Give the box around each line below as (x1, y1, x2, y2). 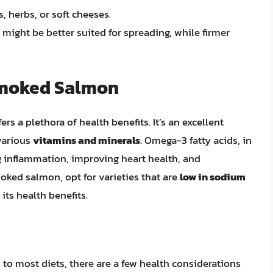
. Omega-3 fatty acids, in (140, 132, 252, 149)
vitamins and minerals (33, 132, 140, 149)
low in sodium (180, 169, 246, 185)
